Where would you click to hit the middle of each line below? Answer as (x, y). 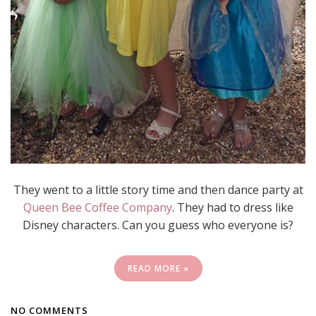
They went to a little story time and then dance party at (158, 190)
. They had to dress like (232, 207)
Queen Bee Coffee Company (97, 207)
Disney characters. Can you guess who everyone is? (158, 225)
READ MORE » (158, 268)
